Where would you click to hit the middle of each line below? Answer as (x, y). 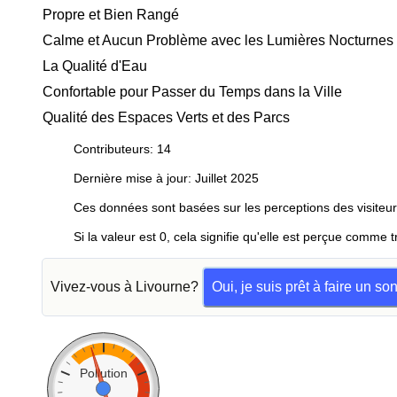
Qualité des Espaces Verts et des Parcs (166, 117)
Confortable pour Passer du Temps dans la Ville (192, 92)
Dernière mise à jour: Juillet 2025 (166, 178)
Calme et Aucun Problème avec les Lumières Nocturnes (218, 40)
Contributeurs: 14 (122, 149)
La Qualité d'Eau (95, 66)
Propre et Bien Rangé (111, 15)
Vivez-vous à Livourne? (126, 287)
